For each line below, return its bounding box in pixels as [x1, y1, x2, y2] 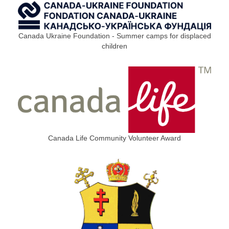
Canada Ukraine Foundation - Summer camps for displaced [18, 32, 211, 40]
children [102, 42, 127, 51]
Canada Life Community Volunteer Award [48, 134, 181, 143]
